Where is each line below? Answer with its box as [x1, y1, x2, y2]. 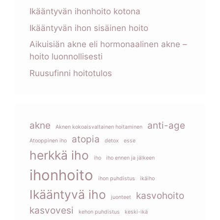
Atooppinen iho [29, 137, 67, 144]
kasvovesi [29, 204, 74, 216]
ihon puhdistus [98, 175, 135, 182]
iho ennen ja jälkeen [106, 154, 155, 161]
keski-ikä [125, 208, 148, 215]
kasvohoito [136, 190, 184, 201]
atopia [72, 133, 100, 145]
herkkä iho [29, 147, 89, 163]
